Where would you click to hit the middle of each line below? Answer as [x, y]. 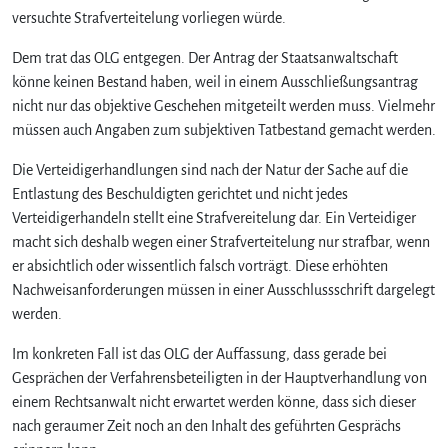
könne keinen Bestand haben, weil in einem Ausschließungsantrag [215, 81]
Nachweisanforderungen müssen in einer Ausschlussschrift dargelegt [223, 289]
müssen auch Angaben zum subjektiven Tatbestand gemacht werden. [224, 129]
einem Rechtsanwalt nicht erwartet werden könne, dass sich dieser [214, 401]
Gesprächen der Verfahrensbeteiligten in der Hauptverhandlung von [219, 377]
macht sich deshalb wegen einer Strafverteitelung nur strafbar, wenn [221, 241]
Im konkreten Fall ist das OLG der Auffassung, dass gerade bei [199, 353]
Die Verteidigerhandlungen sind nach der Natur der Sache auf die [210, 169]
